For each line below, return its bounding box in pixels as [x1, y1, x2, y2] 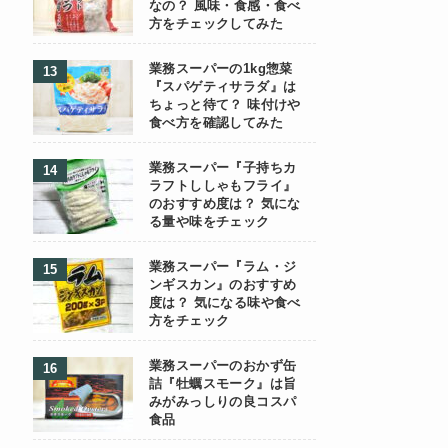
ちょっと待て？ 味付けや [149, 98, 301, 112]
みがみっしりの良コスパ [149, 395, 297, 409]
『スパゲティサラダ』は [149, 80, 297, 94]
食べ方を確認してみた [149, 116, 283, 130]
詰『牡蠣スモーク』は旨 [149, 377, 297, 391]
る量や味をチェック [149, 215, 270, 229]
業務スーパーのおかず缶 [149, 359, 297, 373]
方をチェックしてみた [149, 17, 283, 31]
